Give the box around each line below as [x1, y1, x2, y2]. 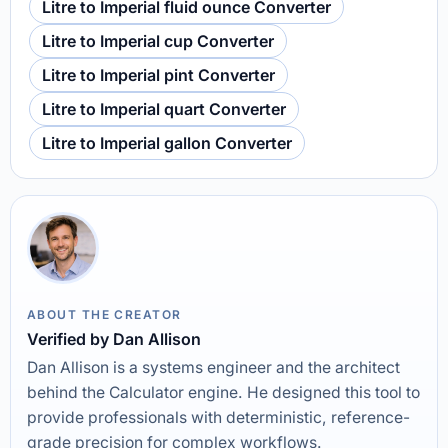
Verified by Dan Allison [27, 329, 201, 349]
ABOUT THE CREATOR [27, 307, 182, 322]
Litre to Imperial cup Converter [42, 31, 274, 51]
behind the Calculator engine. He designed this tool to [27, 383, 420, 402]
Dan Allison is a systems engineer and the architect [27, 358, 400, 377]
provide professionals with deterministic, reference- [27, 408, 410, 427]
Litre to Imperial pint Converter [42, 65, 275, 85]
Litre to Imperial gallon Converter [42, 133, 292, 153]
